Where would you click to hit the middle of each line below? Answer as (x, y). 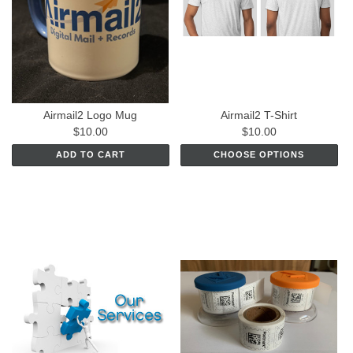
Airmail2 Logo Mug (91, 115)
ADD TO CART (90, 155)
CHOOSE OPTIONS (259, 155)
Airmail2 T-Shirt (259, 115)
